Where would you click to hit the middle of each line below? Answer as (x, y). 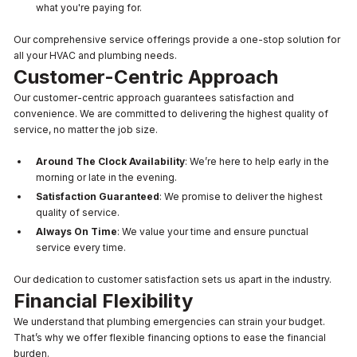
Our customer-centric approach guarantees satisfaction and (154, 97)
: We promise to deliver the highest (241, 196)
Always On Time (76, 231)
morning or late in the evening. (106, 177)
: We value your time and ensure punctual (213, 231)
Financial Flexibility (103, 300)
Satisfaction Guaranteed (98, 196)
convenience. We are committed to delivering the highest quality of (171, 113)
